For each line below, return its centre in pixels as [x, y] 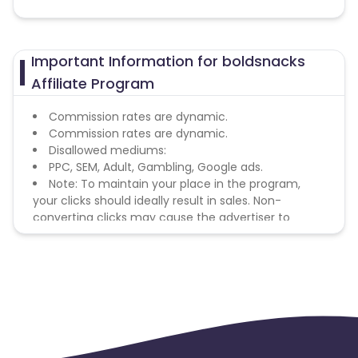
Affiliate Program [93, 84]
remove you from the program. [121, 234]
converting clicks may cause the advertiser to [161, 217]
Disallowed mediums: [107, 150]
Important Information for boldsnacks [169, 61]
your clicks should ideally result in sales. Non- [157, 201]
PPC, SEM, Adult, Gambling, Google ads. [156, 167]
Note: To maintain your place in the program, [175, 184]
